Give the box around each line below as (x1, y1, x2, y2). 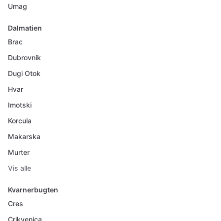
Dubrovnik (8, 53, 41, 62)
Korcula (8, 116, 32, 125)
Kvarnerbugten (8, 185, 58, 194)
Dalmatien (8, 24, 42, 32)
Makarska (8, 132, 40, 141)
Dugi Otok (8, 69, 40, 77)
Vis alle (8, 164, 31, 172)
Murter (8, 148, 30, 156)
